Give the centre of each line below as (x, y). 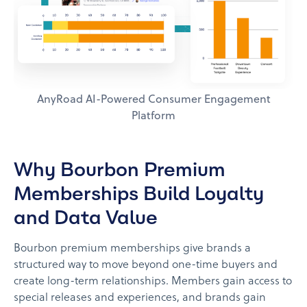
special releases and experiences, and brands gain (140, 298)
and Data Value (86, 218)
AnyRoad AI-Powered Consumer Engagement (153, 100)
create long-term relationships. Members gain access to (153, 282)
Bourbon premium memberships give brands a (132, 249)
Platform (153, 117)
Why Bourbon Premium (120, 170)
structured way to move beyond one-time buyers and (146, 266)
